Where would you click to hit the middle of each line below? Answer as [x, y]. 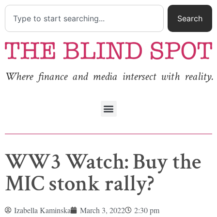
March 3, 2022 [102, 210]
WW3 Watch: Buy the [103, 162]
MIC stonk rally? [79, 184]
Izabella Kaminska [42, 210]
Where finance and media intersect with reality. [109, 77]
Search [190, 18]
